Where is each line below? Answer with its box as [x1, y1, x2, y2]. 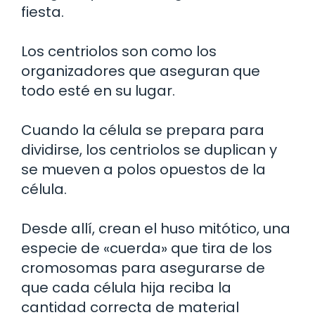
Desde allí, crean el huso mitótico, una [21, 218, 290, 238]
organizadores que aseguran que [21, 60, 260, 81]
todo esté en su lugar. [21, 80, 175, 101]
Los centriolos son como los [21, 41, 217, 61]
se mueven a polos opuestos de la [21, 159, 266, 179]
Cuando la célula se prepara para [21, 120, 264, 140]
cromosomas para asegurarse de [21, 257, 265, 278]
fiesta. [21, 1, 64, 22]
